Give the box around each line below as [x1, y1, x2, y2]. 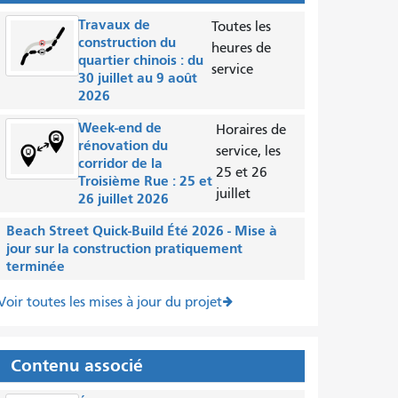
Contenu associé [10, 355, 143, 376]
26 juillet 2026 [78, 190, 170, 207]
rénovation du [78, 137, 169, 154]
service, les [215, 143, 281, 159]
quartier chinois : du [78, 52, 204, 68]
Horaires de [215, 122, 286, 138]
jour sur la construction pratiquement [5, 240, 243, 257]
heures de [211, 40, 272, 56]
